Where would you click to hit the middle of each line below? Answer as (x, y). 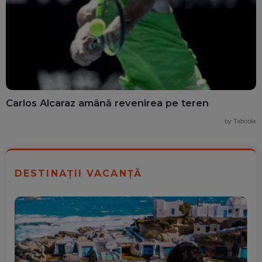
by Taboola (240, 121)
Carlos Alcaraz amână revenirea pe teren (107, 103)
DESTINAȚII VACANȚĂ (78, 173)
